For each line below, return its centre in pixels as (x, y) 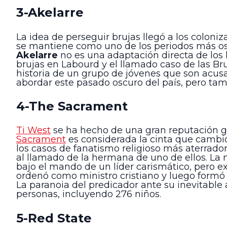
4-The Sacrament (72, 106)
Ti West (33, 130)
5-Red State (54, 218)
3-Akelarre (50, 13)
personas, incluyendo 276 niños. (89, 194)
